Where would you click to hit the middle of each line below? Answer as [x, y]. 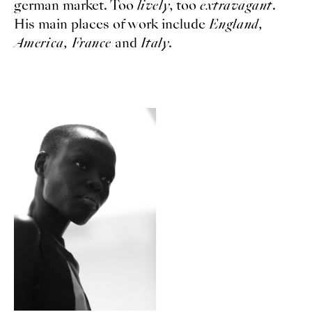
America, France [62, 42]
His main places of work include [111, 24]
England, [236, 24]
